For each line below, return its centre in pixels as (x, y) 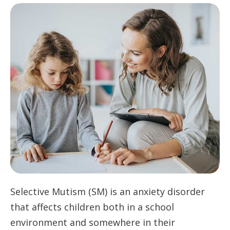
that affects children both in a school (92, 207)
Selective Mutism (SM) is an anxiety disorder (108, 192)
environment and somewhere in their (93, 223)
